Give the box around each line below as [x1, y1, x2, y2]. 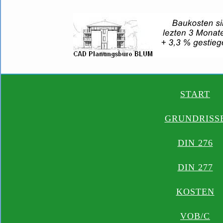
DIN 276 [177, 138, 213, 148]
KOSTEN [176, 187, 215, 197]
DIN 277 [177, 162, 213, 173]
